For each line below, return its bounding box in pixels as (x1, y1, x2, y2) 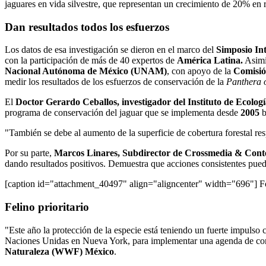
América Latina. (177, 55, 243, 66)
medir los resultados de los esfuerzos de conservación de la (5, 77, 226, 87)
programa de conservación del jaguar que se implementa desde (5, 107, 240, 118)
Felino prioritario (5, 200, 89, 213)
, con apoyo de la (167, 66, 233, 77)
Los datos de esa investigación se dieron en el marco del (5, 45, 216, 55)
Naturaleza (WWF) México (5, 246, 114, 256)
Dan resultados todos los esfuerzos (5, 20, 169, 33)
